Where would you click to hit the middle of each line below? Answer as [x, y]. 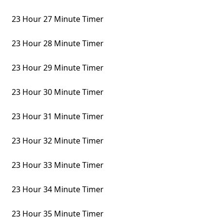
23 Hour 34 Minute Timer [58, 189]
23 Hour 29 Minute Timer [58, 68]
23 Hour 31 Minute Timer [58, 116]
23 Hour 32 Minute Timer [58, 141]
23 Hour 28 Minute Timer [58, 43]
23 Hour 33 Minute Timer [58, 165]
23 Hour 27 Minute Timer [58, 19]
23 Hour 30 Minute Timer [58, 92]
